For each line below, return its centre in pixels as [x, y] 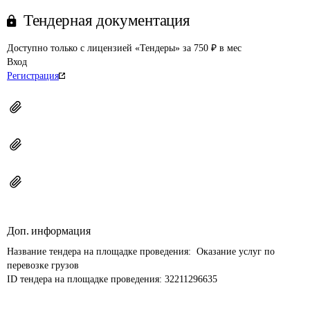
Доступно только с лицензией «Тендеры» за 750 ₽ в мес [124, 48]
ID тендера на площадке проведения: [86, 279]
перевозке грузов [43, 265]
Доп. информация [49, 231]
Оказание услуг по [236, 252]
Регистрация [33, 76]
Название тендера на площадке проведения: [100, 252]
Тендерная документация [107, 20]
